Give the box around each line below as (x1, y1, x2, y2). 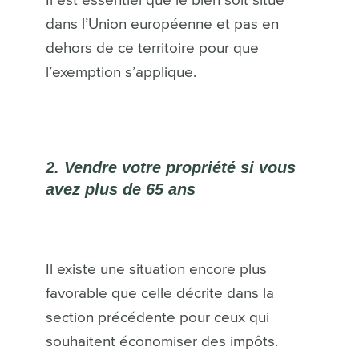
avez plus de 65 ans (45, 180, 196, 199)
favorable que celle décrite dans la (45, 286, 274, 302)
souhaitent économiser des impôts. (45, 334, 278, 350)
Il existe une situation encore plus (45, 262, 267, 278)
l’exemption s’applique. (45, 65, 196, 81)
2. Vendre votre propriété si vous (45, 159, 296, 177)
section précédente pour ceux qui (45, 310, 269, 326)
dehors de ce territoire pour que (45, 41, 259, 57)
